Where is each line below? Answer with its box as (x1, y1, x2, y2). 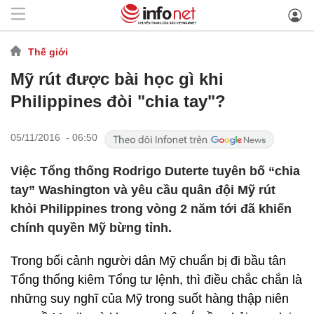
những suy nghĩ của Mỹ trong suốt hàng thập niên (11, 292, 289, 306)
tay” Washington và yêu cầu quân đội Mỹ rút (11, 183, 275, 197)
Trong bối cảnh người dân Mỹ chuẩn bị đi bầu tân (11, 254, 286, 268)
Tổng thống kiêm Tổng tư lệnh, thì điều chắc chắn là (11, 273, 302, 287)
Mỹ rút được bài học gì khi (11, 69, 224, 88)
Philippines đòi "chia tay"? (11, 92, 226, 111)
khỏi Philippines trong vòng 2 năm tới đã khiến (11, 202, 292, 216)
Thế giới (28, 46, 68, 57)
